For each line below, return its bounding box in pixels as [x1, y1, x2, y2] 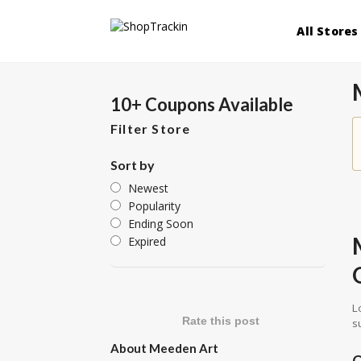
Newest [128, 180, 168, 196]
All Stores [297, 23, 359, 39]
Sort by [110, 157, 155, 172]
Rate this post [182, 314, 260, 327]
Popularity [128, 198, 180, 214]
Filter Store [110, 121, 191, 136]
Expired [128, 234, 166, 249]
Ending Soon [128, 216, 193, 231]
